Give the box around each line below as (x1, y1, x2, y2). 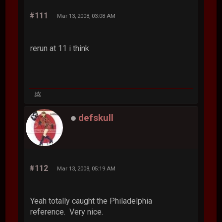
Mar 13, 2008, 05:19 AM (57, 165, 116, 172)
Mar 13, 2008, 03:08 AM (57, 12, 116, 19)
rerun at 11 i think (30, 43, 90, 53)
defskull (78, 111, 114, 123)
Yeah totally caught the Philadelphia (30, 196, 153, 206)
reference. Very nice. (30, 207, 104, 217)
